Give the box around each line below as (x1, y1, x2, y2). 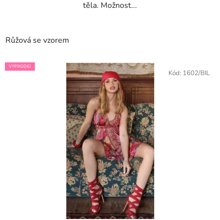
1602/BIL (183, 69, 210, 78)
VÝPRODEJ (9, 63, 31, 70)
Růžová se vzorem (5, 35, 69, 46)
